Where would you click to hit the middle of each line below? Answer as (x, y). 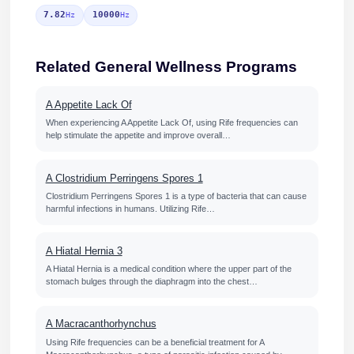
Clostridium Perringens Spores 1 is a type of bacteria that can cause (176, 196)
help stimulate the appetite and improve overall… (138, 136)
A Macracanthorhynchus (101, 324)
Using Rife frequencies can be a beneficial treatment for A (154, 342)
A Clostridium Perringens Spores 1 (124, 178)
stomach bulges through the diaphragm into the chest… (151, 282)
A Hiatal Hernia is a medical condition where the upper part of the (168, 269)
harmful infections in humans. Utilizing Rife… (130, 208)
